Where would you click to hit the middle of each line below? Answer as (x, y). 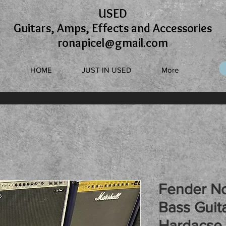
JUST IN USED (106, 70)
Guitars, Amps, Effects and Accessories (113, 28)
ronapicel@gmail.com (113, 43)
